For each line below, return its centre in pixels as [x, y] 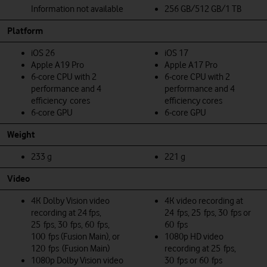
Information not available [77, 9]
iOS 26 [43, 53]
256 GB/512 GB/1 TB [203, 9]
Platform [25, 31]
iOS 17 [176, 53]
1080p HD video [194, 236]
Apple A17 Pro [191, 65]
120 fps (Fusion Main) [70, 248]
